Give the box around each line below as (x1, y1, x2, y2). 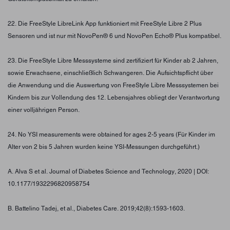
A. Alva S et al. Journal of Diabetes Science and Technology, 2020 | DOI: (8, 167, 209, 175)
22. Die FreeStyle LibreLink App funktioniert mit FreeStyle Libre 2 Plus (8, 20, 202, 27)
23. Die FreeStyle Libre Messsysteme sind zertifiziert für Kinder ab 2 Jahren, (8, 56, 218, 64)
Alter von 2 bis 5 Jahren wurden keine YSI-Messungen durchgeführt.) (8, 143, 200, 150)
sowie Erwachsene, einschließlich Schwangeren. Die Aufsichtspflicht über (8, 69, 213, 76)
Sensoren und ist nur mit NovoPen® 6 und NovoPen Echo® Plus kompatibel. (8, 32, 221, 40)
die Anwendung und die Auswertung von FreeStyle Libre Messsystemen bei (8, 81, 219, 89)
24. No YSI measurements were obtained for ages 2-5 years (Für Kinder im (8, 130, 215, 138)
